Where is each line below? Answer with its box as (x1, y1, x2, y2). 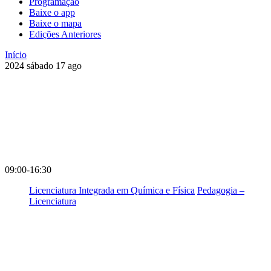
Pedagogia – (197, 184, 244, 195)
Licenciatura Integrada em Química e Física (29, 184, 195, 195)
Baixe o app (29, 7, 75, 18)
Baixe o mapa (29, 18, 82, 28)
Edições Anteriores (29, 28, 101, 39)
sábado (27, 60, 56, 71)
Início (5, 49, 27, 60)
